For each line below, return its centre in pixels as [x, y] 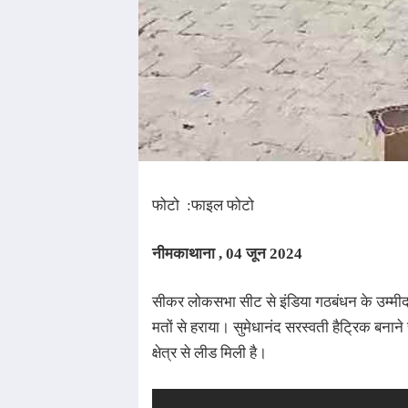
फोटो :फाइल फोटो [205, 205]
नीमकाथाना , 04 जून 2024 [227, 254]
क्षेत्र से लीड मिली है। [209, 353]
